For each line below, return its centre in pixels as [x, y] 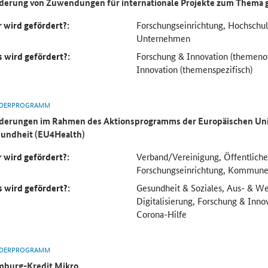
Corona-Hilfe [162, 214]
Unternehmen [163, 38]
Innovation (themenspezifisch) [194, 69]
